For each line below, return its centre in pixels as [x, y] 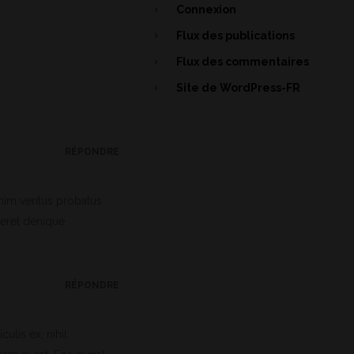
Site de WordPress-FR [238, 88]
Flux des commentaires [243, 62]
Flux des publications [235, 36]
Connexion [206, 9]
